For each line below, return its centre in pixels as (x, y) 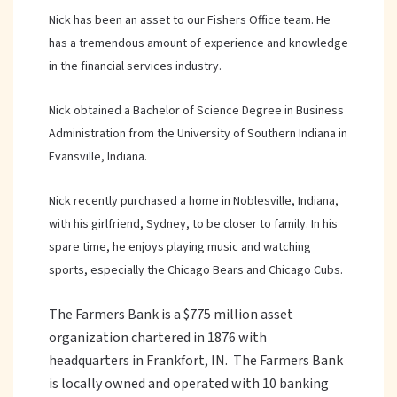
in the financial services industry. (135, 66)
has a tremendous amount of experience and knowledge (198, 43)
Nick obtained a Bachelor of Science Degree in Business (196, 111)
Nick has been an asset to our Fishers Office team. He (190, 20)
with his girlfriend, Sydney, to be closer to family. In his (193, 224)
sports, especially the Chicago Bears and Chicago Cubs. (197, 270)
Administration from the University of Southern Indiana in (198, 134)
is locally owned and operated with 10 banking (189, 384)
